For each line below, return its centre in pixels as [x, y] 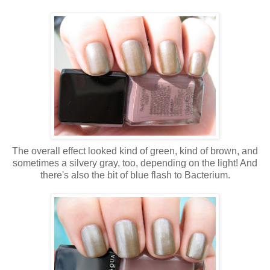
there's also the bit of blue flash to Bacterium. [135, 175]
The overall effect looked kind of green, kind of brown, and [135, 151]
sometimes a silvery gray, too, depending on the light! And [135, 163]
